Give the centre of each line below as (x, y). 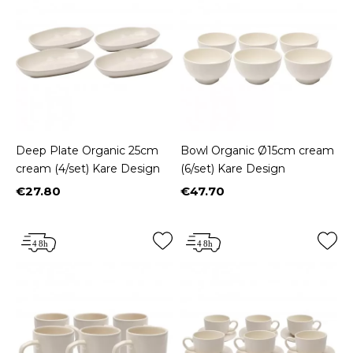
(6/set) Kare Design (233, 169)
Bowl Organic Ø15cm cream (257, 150)
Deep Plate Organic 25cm (87, 150)
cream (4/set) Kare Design (88, 169)
